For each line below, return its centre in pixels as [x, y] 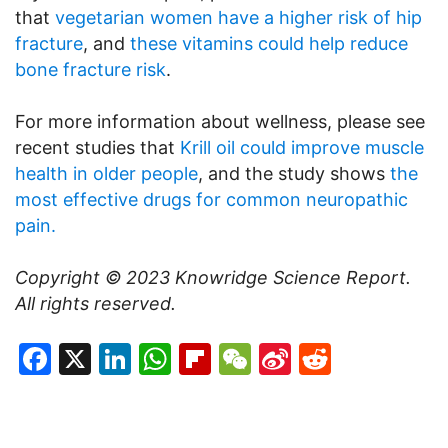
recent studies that [97, 147]
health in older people [106, 173]
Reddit [380, 358]
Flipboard [282, 358]
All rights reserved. [95, 303]
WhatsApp [250, 358]
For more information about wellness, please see [220, 121]
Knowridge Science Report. [293, 277]
